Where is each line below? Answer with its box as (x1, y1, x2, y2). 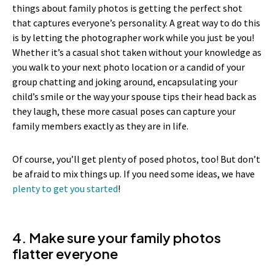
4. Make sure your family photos (12, 229, 222, 247)
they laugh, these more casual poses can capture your (12, 105, 236, 118)
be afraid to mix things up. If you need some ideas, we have (12, 168, 255, 180)
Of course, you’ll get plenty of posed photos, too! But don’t (12, 153, 260, 166)
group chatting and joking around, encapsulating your (12, 76, 238, 88)
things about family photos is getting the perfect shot (12, 2, 242, 15)
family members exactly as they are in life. (12, 120, 188, 133)
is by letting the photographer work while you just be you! (12, 31, 254, 44)
